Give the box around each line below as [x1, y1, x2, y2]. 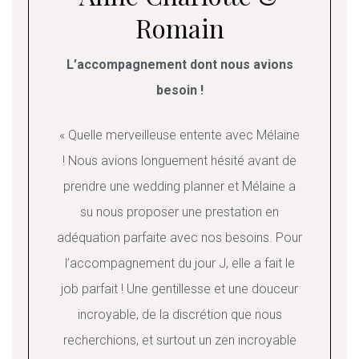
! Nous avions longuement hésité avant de [63, 153, 296, 169]
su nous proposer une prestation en [80, 204, 279, 220]
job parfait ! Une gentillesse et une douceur [61, 281, 298, 297]
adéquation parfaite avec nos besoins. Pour [57, 230, 302, 246]
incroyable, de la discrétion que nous [77, 307, 282, 323]
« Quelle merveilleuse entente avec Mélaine [59, 127, 300, 143]
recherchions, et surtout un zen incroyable [63, 333, 296, 349]
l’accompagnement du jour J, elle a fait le [64, 256, 295, 272]
